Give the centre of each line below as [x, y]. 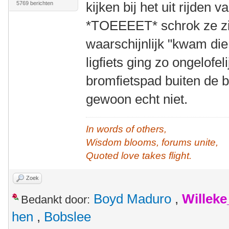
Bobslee [67, 217]
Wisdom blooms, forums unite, [152, 142]
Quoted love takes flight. [139, 156]
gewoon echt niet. [137, 99]
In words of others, [127, 129]
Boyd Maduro [132, 199]
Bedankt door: [55, 200]
